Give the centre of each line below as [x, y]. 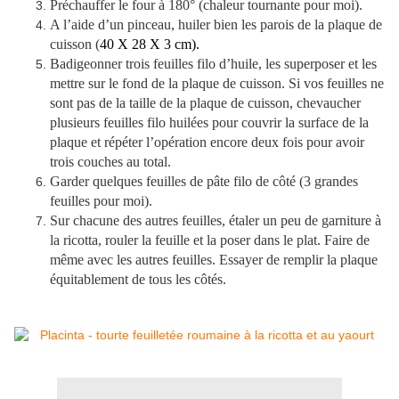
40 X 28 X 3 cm [146, 45]
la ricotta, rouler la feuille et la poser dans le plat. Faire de [210, 240]
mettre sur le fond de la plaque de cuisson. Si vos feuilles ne [217, 84]
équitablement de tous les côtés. [142, 280]
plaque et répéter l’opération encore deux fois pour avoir [207, 142]
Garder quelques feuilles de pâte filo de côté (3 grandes [204, 182]
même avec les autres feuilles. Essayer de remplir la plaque [214, 260]
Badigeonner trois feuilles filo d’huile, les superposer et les [213, 64]
